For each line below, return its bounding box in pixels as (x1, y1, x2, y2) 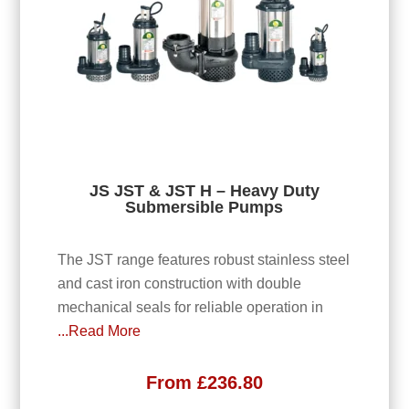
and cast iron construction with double (57, 275, 301, 291)
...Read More (57, 322, 141, 339)
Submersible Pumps (125, 198, 284, 217)
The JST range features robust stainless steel (57, 251, 350, 267)
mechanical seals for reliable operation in (57, 299, 323, 315)
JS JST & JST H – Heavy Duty (89, 182, 320, 201)
